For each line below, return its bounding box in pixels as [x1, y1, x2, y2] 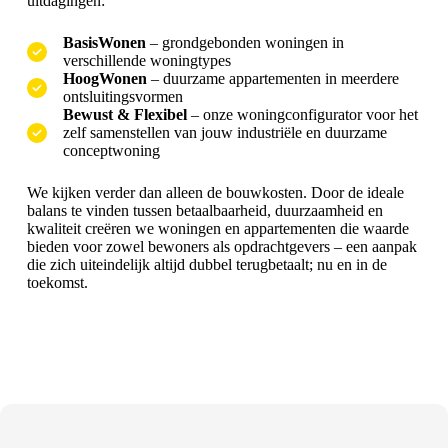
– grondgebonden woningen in [149, 33, 344, 51]
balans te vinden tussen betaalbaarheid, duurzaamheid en [26, 201, 383, 219]
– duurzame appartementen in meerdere [150, 69, 399, 87]
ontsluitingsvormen [62, 87, 183, 105]
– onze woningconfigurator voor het [186, 105, 418, 123]
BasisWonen [62, 33, 146, 51]
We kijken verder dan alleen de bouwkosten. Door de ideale [26, 183, 404, 201]
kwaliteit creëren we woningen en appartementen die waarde [26, 219, 409, 237]
